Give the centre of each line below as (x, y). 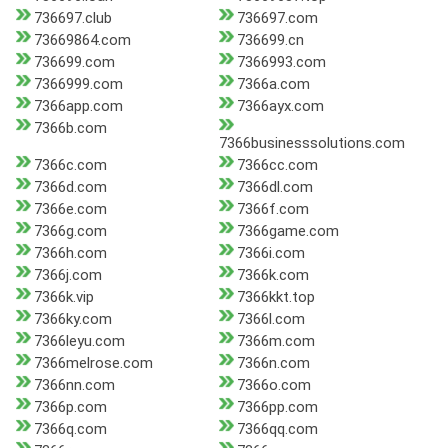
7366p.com (70, 407)
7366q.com (70, 429)
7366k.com (272, 275)
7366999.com (78, 84)
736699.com (74, 62)
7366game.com (287, 231)
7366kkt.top (275, 297)
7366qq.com (277, 429)
